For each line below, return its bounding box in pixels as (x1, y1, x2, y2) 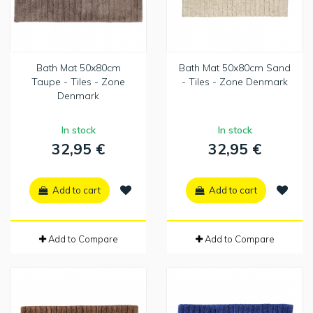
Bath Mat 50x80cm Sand (179, 61, 291, 75)
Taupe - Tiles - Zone (31, 75, 125, 89)
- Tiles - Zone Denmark (182, 75, 288, 89)
